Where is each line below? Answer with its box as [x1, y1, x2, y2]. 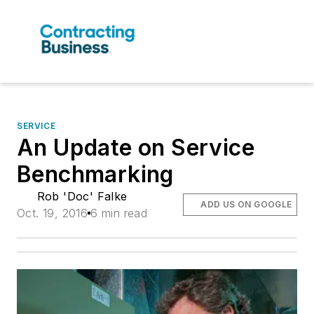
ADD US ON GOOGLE [200, 199, 292, 210]
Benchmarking [17, 161, 174, 189]
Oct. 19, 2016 [17, 206, 88, 221]
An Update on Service [17, 134, 254, 162]
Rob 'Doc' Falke [36, 189, 128, 204]
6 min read [90, 206, 148, 221]
